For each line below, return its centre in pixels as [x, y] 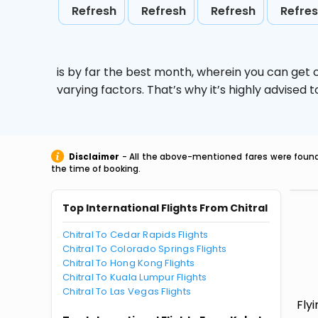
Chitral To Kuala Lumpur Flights [135, 277]
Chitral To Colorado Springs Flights [145, 249]
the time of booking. [96, 169]
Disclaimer [94, 157]
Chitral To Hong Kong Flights [129, 263]
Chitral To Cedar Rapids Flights [136, 235]
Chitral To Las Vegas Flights [127, 291]
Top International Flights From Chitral [165, 208]
